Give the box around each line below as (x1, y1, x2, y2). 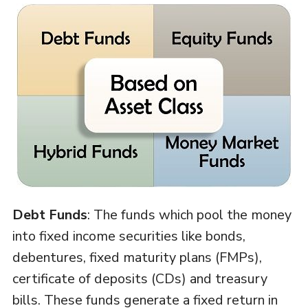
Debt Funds (12, 206, 87, 225)
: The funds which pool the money (87, 206, 291, 225)
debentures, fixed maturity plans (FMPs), (12, 248, 262, 267)
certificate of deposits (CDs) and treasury (12, 269, 267, 289)
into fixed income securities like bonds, (12, 227, 245, 246)
